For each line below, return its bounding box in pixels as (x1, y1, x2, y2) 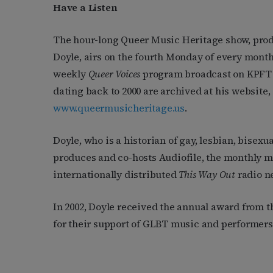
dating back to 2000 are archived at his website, (53, 84, 271, 98)
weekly (53, 67, 88, 81)
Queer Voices (88, 67, 143, 81)
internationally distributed (53, 168, 179, 182)
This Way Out (179, 168, 238, 182)
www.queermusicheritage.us (53, 101, 185, 115)
